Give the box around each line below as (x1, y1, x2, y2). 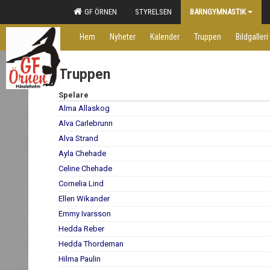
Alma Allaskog (58, 104, 110, 113)
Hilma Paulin (58, 254, 101, 263)
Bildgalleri (236, 32, 268, 42)
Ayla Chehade (58, 149, 106, 158)
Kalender (150, 32, 180, 42)
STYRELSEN (135, 7, 172, 16)
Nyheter (110, 32, 136, 42)
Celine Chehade (58, 164, 112, 173)
